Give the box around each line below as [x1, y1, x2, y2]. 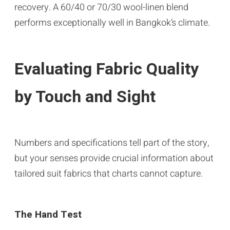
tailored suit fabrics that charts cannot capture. [14, 166, 203, 181]
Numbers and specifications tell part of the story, [14, 136, 209, 150]
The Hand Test [14, 207, 82, 222]
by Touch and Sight [14, 84, 156, 109]
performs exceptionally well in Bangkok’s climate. [14, 15, 210, 30]
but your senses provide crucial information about [14, 151, 214, 165]
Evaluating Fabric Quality [14, 56, 199, 81]
